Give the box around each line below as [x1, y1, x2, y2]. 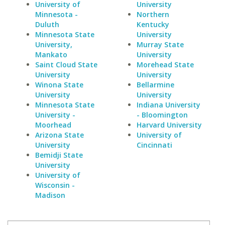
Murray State [136, 40, 184, 49]
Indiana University [136, 100, 200, 109]
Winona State [35, 80, 83, 89]
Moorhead [35, 120, 71, 130]
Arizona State [35, 130, 84, 140]
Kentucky [136, 20, 169, 29]
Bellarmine [136, 80, 174, 89]
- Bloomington [136, 110, 188, 120]
